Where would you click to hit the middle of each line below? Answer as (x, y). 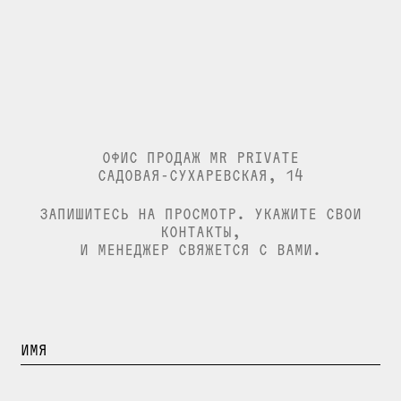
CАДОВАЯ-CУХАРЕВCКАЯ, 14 (200, 175)
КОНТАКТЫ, (200, 231)
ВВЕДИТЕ (55, 349)
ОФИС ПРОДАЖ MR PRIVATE (200, 157)
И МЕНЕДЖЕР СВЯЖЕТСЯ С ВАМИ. (200, 249)
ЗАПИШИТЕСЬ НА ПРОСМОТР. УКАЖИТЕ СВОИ (200, 213)
